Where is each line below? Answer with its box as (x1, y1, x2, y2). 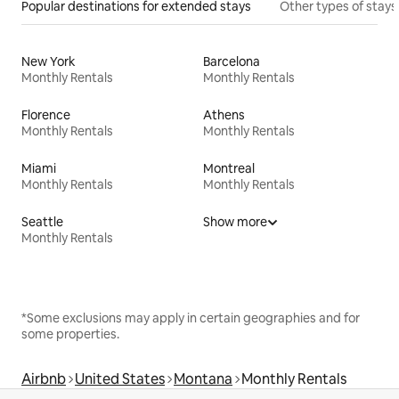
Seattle (21, 213, 63, 230)
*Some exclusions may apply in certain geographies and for (21, 309, 360, 326)
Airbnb (21, 369, 66, 388)
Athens (203, 106, 245, 123)
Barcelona (203, 53, 260, 69)
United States (75, 369, 165, 388)
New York (21, 53, 76, 69)
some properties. (21, 325, 119, 342)
